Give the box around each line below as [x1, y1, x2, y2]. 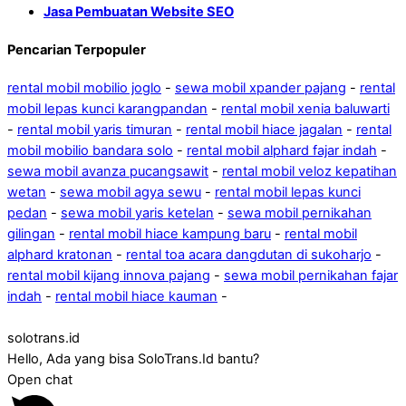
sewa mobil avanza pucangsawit [7, 163, 208, 180]
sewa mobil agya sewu [60, 184, 201, 201]
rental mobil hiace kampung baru [69, 226, 271, 243]
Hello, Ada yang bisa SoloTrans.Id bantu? [7, 351, 259, 368]
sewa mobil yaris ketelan [61, 205, 214, 222]
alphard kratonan [7, 246, 112, 264]
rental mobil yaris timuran [17, 121, 172, 139]
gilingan [7, 226, 55, 243]
